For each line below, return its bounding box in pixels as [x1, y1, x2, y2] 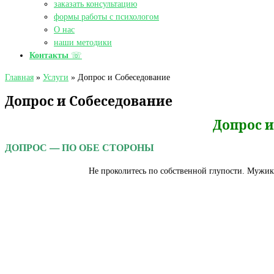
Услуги [43, 72, 68, 82]
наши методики [54, 37, 112, 48]
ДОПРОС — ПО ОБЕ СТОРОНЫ [5, 140, 154, 155]
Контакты [29, 50, 68, 61]
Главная [5, 72, 34, 82]
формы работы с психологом [54, 12, 159, 22]
